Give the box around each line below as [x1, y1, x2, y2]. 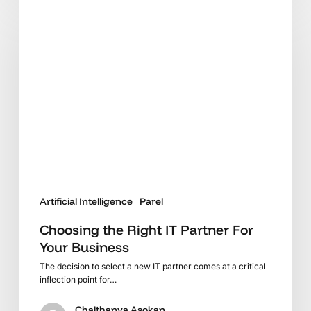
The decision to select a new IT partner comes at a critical [39, 260, 266, 271]
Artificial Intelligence [39, 194, 133, 208]
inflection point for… [39, 274, 117, 285]
